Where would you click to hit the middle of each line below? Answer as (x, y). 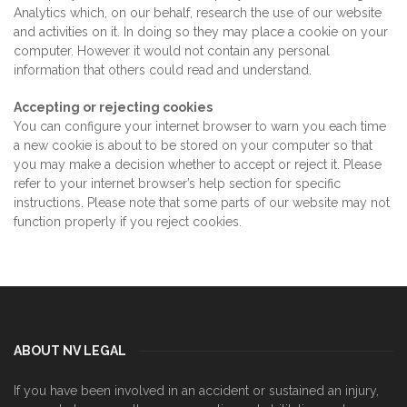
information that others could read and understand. (163, 70)
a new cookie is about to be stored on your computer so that (193, 145)
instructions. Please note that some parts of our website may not (202, 203)
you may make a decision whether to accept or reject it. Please (198, 164)
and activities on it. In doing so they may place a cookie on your (201, 32)
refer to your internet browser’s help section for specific (177, 184)
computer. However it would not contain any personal (172, 51)
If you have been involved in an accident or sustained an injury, (196, 391)
